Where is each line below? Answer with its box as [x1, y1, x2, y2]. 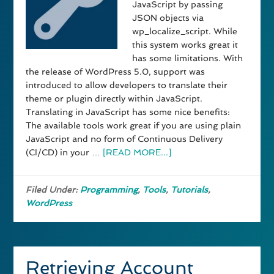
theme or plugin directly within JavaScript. [26, 94, 203, 104]
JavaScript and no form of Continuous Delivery [26, 134, 223, 144]
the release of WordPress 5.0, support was [26, 67, 206, 77]
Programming [80, 185, 138, 195]
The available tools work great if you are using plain [26, 120, 242, 131]
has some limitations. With [132, 53, 243, 64]
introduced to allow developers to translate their [26, 80, 228, 91]
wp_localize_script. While [132, 26, 238, 37]
